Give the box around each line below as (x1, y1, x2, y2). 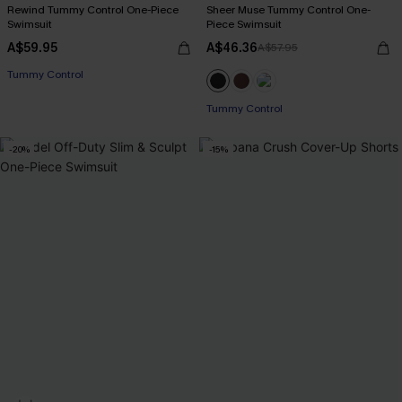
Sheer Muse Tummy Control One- (206, 3, 371, 17)
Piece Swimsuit (206, 17, 282, 31)
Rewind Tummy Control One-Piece (7, 3, 179, 17)
